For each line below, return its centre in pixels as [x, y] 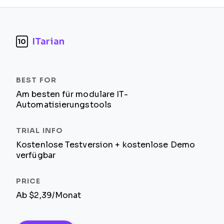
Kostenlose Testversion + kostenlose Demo [105, 145]
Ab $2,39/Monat [49, 195]
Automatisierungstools [64, 105]
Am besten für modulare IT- [72, 94]
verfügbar [36, 155]
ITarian [48, 41]
